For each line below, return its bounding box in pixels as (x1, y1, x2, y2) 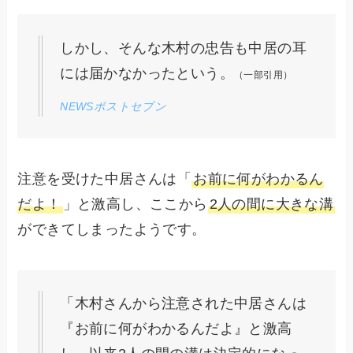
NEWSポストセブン (60, 99, 167, 113)
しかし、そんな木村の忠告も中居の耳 (60, 39, 307, 56)
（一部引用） (233, 69, 293, 80)
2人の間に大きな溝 (209, 195, 334, 212)
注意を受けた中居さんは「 (17, 170, 192, 187)
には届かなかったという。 (60, 65, 234, 81)
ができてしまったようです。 (17, 221, 206, 237)
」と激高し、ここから (62, 195, 208, 212)
